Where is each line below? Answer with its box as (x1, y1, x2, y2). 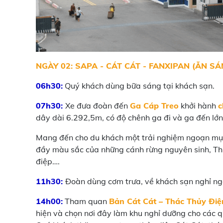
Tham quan (63, 196, 109, 206)
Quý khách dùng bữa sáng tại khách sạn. (63, 81, 215, 91)
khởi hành (179, 101, 216, 111)
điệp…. (36, 156, 62, 166)
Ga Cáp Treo (130, 101, 179, 111)
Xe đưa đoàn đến (65, 101, 130, 111)
